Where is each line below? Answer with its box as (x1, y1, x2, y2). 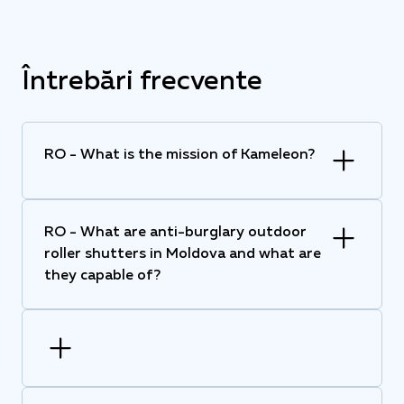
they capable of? (44, 269, 161, 284)
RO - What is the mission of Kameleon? (44, 148, 315, 163)
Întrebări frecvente (22, 69, 262, 96)
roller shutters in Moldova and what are (44, 247, 321, 262)
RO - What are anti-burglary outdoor (44, 225, 307, 241)
